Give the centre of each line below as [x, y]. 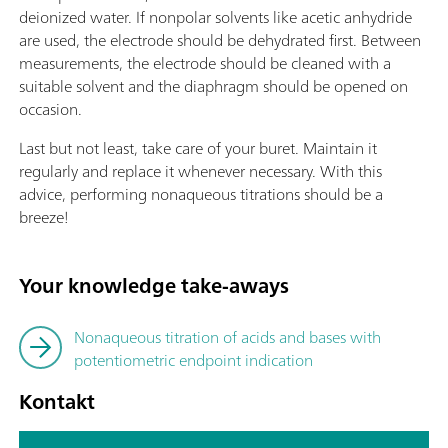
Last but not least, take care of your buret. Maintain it [198, 148]
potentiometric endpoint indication [193, 360]
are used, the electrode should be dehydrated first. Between [220, 40]
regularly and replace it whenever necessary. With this [200, 171]
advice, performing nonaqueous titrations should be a [201, 194]
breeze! [43, 217]
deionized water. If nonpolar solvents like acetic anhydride [215, 17]
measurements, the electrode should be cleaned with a [205, 63]
